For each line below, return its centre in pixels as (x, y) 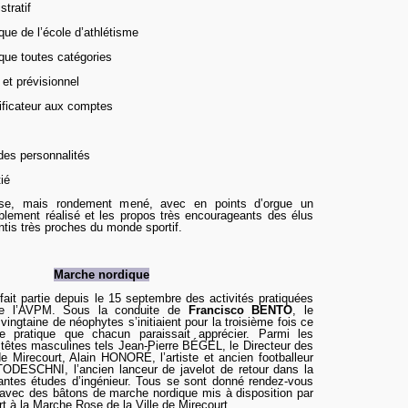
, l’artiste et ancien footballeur (233, 357)
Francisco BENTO (240, 310)
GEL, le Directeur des (256, 346)
